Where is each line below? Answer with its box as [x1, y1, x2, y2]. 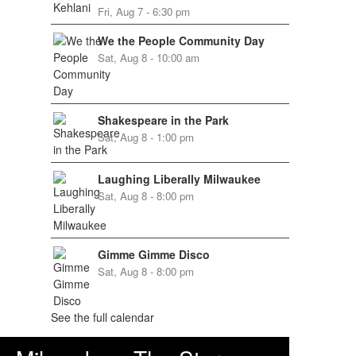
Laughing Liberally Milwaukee [97, 171, 261, 188]
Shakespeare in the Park [97, 112, 229, 129]
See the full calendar [50, 309, 154, 326]
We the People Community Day [97, 33, 265, 49]
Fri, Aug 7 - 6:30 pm [97, 4, 190, 20]
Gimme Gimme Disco [97, 246, 210, 263]
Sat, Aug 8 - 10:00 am [97, 50, 199, 66]
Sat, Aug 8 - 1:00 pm [97, 130, 194, 145]
